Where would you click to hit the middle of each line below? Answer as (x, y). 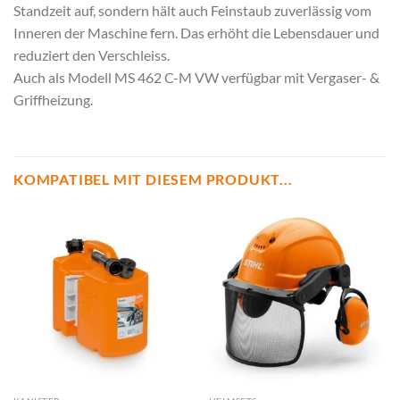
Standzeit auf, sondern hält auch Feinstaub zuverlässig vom (192, 11)
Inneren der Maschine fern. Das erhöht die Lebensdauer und (196, 33)
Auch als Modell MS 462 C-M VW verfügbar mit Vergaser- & (196, 78)
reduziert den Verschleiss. (92, 55)
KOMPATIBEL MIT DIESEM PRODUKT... (153, 179)
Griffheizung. (53, 100)
